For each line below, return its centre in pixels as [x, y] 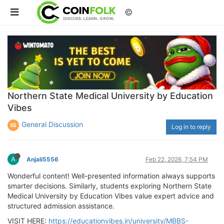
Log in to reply [191, 126]
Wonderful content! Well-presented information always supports [111, 175]
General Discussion [52, 124]
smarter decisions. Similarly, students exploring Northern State [109, 185]
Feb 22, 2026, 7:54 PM [177, 159]
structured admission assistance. [61, 205]
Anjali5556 [42, 159]
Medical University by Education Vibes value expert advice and [111, 195]
